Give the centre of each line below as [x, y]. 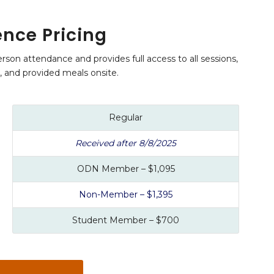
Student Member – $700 [126, 220]
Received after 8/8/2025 [126, 143]
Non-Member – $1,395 [126, 194]
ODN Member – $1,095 [126, 168]
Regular [126, 117]
